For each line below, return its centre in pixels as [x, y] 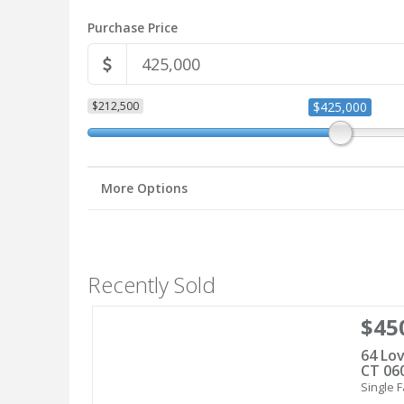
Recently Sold [151, 285]
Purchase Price [133, 28]
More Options [144, 188]
